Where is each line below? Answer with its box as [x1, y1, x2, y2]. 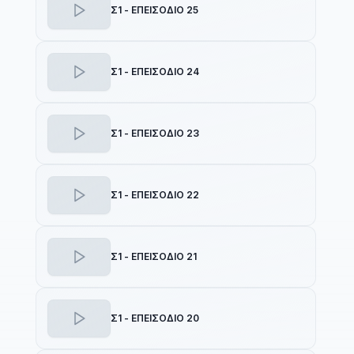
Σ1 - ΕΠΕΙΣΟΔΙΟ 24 [110, 66, 199, 77]
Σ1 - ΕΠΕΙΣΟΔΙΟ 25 [110, 4, 198, 16]
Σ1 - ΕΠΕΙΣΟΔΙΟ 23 [110, 127, 199, 139]
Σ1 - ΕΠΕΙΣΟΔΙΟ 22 [110, 189, 199, 201]
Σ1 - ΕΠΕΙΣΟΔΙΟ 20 [110, 312, 199, 324]
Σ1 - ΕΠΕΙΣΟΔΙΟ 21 [110, 250, 197, 262]
